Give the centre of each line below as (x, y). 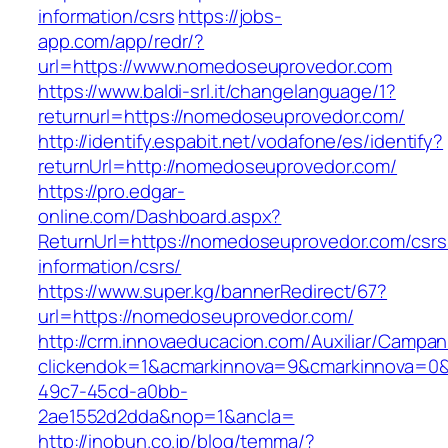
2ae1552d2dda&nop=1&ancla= (166, 416)
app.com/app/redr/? (121, 41)
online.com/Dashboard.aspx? (160, 216)
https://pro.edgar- (112, 191)
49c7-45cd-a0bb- (113, 391)
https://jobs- (230, 16)
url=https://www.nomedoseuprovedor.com (215, 66)
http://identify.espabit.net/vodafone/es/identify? (241, 141)
